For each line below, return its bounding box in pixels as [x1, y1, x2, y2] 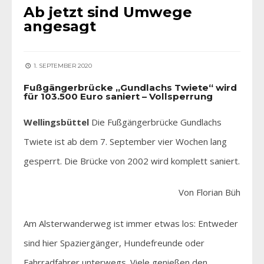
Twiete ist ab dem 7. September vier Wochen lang [24, 135, 227, 147]
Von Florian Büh [179, 186, 240, 198]
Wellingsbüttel [24, 115, 89, 128]
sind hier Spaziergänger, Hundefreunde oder [24, 236, 204, 249]
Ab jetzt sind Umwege [24, 3, 192, 21]
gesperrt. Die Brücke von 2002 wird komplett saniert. [24, 154, 240, 167]
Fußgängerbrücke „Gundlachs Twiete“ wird [24, 81, 237, 93]
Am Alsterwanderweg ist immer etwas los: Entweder [24, 217, 238, 229]
